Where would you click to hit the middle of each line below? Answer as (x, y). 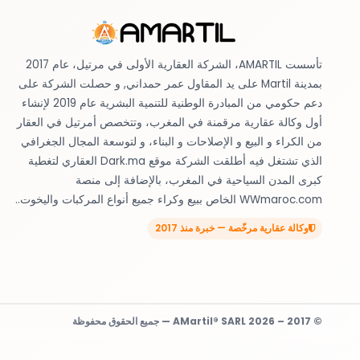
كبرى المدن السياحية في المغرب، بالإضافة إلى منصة (199, 180)
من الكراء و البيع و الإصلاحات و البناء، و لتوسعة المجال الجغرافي (172, 141)
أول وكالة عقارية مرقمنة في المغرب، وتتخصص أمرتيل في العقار (170, 122)
